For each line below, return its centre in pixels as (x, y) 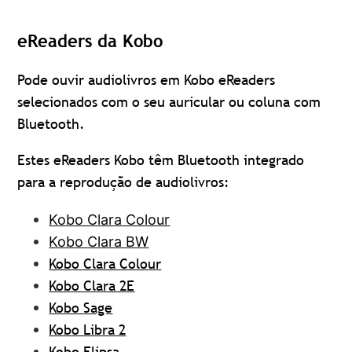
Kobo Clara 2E (92, 286)
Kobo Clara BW (99, 242)
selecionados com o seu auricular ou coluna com (169, 102)
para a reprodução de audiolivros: (124, 182)
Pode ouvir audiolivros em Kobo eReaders (147, 80)
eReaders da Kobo (90, 41)
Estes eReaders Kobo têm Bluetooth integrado (161, 160)
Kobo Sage (81, 308)
